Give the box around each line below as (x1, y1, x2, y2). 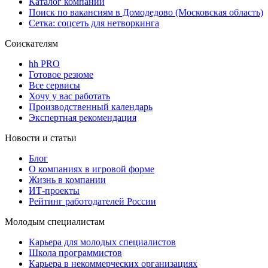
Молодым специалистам (5, 217, 105, 227)
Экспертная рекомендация (29, 112, 136, 123)
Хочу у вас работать (29, 91, 110, 102)
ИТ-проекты (29, 185, 80, 196)
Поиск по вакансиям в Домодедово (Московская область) (29, 7, 263, 18)
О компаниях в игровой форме (29, 164, 154, 175)
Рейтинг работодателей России (29, 196, 156, 207)
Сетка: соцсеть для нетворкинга (29, 18, 159, 29)
